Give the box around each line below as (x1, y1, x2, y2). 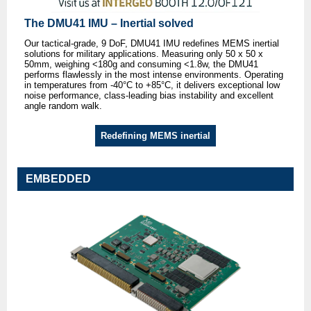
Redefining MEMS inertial (101, 131, 210, 142)
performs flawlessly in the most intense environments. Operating (24, 69, 283, 81)
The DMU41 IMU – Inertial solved (24, 17, 194, 30)
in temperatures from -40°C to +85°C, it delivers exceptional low (24, 80, 280, 91)
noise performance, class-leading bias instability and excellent (24, 90, 274, 101)
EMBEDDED (26, 173, 91, 185)
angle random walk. (24, 101, 102, 112)
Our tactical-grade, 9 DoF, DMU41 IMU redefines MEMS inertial (24, 38, 279, 49)
